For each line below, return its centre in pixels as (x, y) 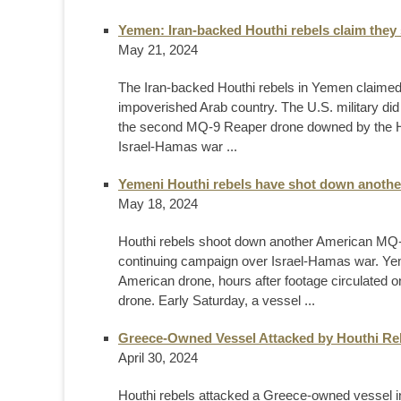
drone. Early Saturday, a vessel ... (217, 300)
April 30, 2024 (158, 357)
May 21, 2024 (158, 49)
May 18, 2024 (158, 203)
